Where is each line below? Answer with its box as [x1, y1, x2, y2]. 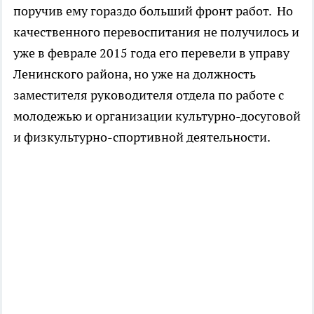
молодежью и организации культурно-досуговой [13, 107, 301, 124]
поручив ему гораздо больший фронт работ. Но [13, 2, 293, 19]
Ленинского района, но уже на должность [13, 65, 256, 82]
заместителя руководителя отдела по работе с [13, 86, 284, 103]
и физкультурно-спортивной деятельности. [13, 128, 271, 145]
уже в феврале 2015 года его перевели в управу [13, 44, 289, 61]
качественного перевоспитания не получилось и [13, 23, 299, 40]
